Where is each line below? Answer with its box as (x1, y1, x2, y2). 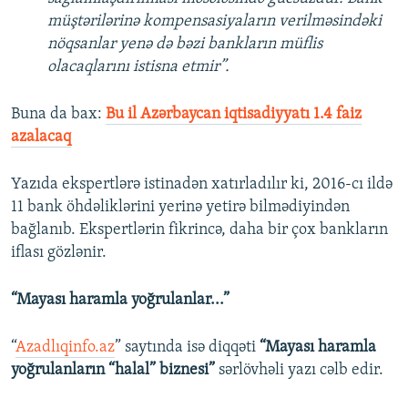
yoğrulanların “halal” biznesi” (11, 362, 215, 380)
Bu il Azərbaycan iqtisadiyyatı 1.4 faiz (106, 106, 362, 124)
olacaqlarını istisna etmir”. (47, 58, 229, 76)
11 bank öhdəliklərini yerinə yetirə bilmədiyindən (11, 199, 350, 217)
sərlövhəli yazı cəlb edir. (215, 362, 383, 380)
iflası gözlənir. (11, 244, 107, 262)
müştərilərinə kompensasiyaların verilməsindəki (47, 13, 382, 31)
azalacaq (11, 128, 71, 147)
